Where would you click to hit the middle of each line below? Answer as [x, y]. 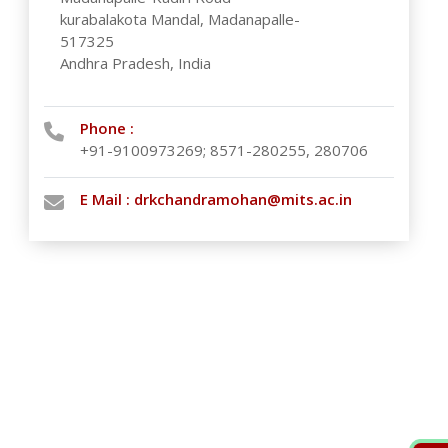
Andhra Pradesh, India [136, 63]
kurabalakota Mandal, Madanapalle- [180, 19]
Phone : [107, 128]
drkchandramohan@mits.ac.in [243, 199]
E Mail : [107, 199]
